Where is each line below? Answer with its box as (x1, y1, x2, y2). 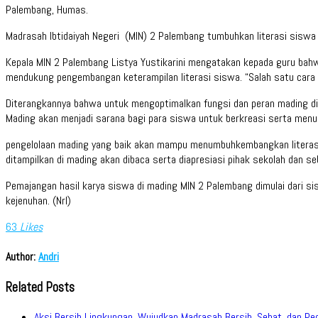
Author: (6, 249, 38, 265)
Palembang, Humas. (6, 1, 88, 17)
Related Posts (6, 279, 75, 297)
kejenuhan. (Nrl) (6, 192, 71, 208)
